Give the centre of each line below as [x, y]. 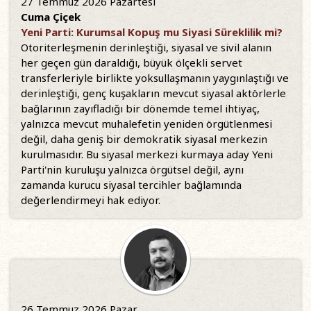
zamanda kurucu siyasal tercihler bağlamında [131, 185]
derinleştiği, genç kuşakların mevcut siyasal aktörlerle [153, 93]
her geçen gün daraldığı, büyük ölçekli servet [132, 62]
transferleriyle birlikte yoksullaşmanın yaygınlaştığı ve [155, 78]
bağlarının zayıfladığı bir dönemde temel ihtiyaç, [140, 108]
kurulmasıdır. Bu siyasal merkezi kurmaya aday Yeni [147, 154]
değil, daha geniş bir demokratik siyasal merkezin [144, 139]
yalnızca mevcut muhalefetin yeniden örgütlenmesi [146, 124]
